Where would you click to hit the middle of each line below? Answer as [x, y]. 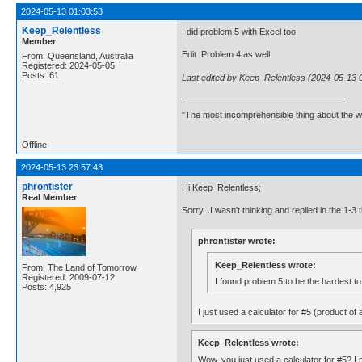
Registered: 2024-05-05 [68, 65]
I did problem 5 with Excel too [239, 31]
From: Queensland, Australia [78, 55]
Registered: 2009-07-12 [68, 277]
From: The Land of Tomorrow [79, 267]
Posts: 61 [40, 75]
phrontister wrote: [237, 241]
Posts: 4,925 [46, 286]
